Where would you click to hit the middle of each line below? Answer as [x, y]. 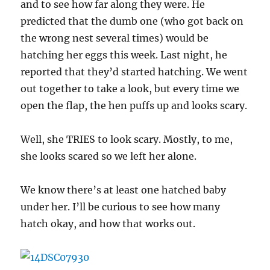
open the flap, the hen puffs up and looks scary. [134, 105]
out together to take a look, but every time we [130, 89]
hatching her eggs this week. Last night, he [124, 55]
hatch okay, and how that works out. [108, 224]
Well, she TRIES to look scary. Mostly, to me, [127, 139]
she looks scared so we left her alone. [109, 156]
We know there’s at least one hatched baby [124, 190]
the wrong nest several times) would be [115, 38]
